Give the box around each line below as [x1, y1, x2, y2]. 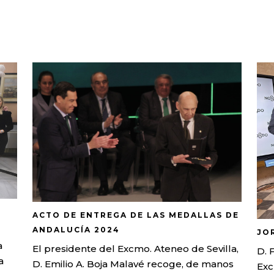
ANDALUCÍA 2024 [32, 224, 120, 234]
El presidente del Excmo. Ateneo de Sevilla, [32, 242, 239, 254]
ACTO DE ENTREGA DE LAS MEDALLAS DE [32, 210, 240, 220]
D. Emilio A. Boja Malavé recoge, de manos [32, 257, 234, 270]
